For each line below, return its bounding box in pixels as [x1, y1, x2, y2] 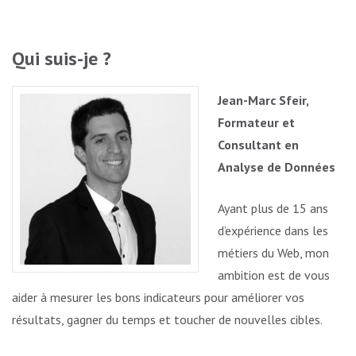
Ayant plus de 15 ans [218, 199, 328, 216]
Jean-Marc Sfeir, [218, 91, 308, 108]
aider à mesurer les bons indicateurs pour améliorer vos [12, 288, 304, 305]
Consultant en [218, 136, 299, 153]
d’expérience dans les [218, 222, 328, 238]
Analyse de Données [218, 158, 335, 175]
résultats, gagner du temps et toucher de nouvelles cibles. [12, 311, 323, 327]
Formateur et [218, 114, 295, 130]
